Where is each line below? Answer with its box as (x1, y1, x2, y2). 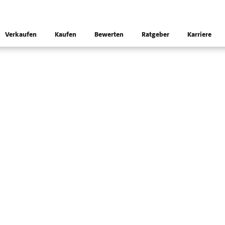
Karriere (187, 30, 212, 39)
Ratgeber (142, 30, 170, 39)
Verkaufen (5, 30, 37, 39)
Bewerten (94, 30, 124, 39)
